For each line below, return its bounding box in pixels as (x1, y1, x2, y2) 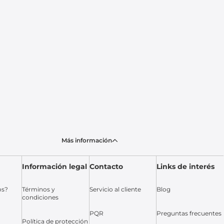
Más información (61, 136, 112, 144)
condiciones (22, 193, 59, 201)
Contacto (89, 162, 123, 171)
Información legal (22, 162, 87, 171)
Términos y (22, 185, 55, 193)
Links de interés (156, 162, 215, 171)
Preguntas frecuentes (156, 209, 222, 217)
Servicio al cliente (89, 185, 141, 193)
